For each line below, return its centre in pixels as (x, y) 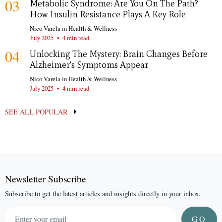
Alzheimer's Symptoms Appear (89, 65)
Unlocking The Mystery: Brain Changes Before (119, 54)
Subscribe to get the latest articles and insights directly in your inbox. (103, 194)
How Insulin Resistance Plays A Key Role (108, 14)
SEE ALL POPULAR (37, 111)
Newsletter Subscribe (46, 179)
